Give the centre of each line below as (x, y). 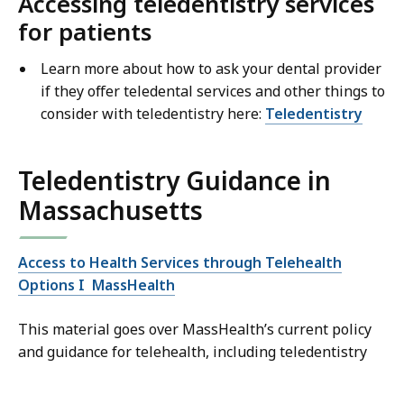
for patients (85, 32)
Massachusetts (110, 211)
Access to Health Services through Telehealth (180, 263)
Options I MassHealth (96, 285)
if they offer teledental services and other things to (213, 92)
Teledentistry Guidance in (174, 181)
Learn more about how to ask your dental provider (211, 69)
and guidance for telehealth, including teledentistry (193, 352)
